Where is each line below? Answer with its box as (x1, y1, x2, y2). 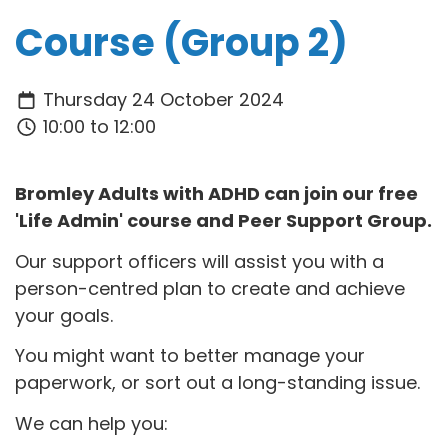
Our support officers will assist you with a (15, 248, 384, 274)
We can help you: (15, 410, 168, 436)
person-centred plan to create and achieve (15, 275, 405, 301)
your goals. (15, 302, 113, 328)
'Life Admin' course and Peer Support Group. (15, 208, 432, 234)
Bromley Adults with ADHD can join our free (15, 181, 418, 207)
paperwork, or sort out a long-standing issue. (15, 370, 420, 396)
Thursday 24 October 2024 (37, 87, 284, 113)
